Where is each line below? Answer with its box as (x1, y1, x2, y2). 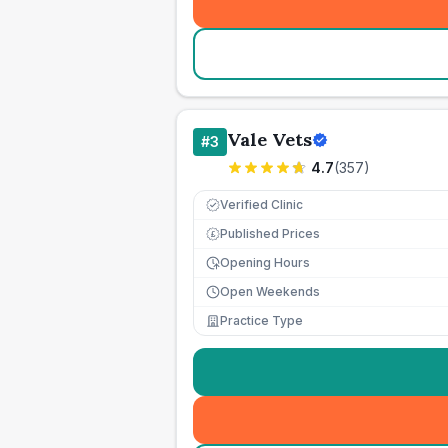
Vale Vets (227, 128, 312, 151)
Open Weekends (220, 284, 320, 299)
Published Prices (220, 226, 320, 241)
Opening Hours (220, 255, 310, 270)
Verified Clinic (220, 197, 303, 212)
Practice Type (220, 313, 303, 328)
